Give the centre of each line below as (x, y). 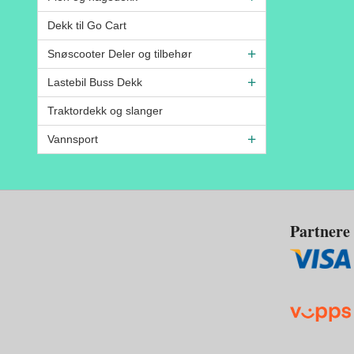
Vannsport (73, 139)
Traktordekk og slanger (105, 110)
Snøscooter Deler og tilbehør (120, 53)
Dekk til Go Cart (87, 25)
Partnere (320, 231)
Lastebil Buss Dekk (95, 82)
